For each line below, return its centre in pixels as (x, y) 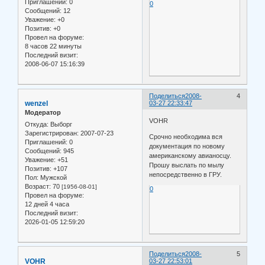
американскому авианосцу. (190, 155)
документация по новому (187, 146)
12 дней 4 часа (47, 204)
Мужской (53, 177)
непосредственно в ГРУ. (186, 174)
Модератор (43, 113)
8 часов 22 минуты (53, 46)
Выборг (60, 124)
